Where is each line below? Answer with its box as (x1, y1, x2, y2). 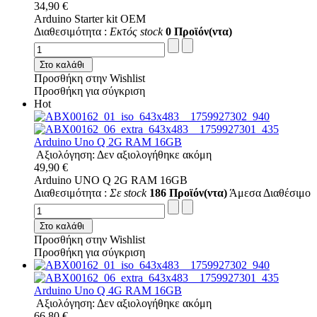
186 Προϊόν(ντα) (149, 186, 227, 199)
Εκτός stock (110, 25, 163, 38)
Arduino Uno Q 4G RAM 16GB (34, 284, 182, 296)
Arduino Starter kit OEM (34, 12, 146, 25)
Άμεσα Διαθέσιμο (227, 186, 311, 199)
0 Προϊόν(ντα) (166, 25, 232, 38)
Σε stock (110, 186, 146, 199)
